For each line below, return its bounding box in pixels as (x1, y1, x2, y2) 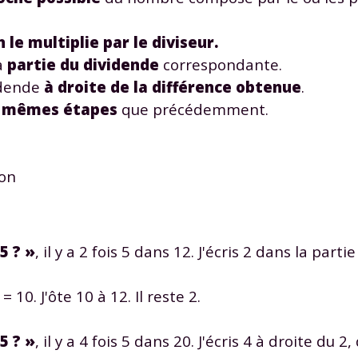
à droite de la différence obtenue (44, 76, 301, 97)
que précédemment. (117, 98, 268, 119)
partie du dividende (7, 54, 159, 74)
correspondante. (159, 54, 282, 74)
